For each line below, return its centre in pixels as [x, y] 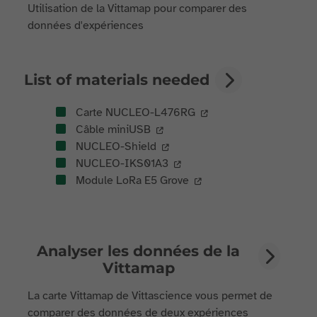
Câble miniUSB [112, 129]
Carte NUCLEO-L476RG [134, 113]
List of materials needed [117, 80]
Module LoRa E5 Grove [131, 180]
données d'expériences [86, 25]
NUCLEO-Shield [115, 146]
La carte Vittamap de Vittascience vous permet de [150, 296]
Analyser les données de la [138, 251]
